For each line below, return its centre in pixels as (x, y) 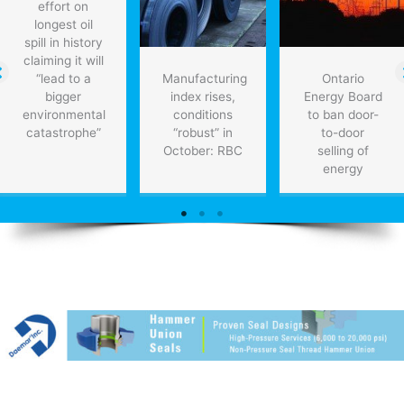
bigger (63, 97)
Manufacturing (205, 79)
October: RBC (203, 151)
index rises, (203, 97)
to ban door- (343, 115)
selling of (343, 151)
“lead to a (63, 79)
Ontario (343, 79)
